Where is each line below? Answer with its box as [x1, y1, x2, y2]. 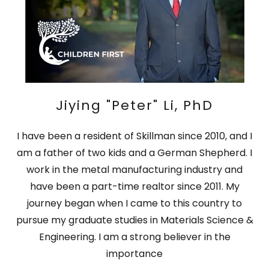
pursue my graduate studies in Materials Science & [16, 213, 253, 227]
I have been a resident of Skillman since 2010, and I [17, 128, 252, 143]
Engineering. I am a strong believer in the [38, 229, 231, 244]
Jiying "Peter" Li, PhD [56, 95, 213, 115]
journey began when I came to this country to [27, 196, 242, 210]
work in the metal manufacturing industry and [26, 162, 243, 177]
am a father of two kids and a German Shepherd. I [17, 145, 252, 160]
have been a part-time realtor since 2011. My [29, 179, 240, 193]
